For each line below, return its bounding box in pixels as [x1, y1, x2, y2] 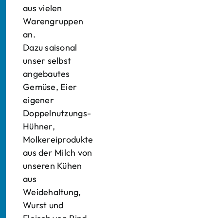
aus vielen [23, 2, 62, 14]
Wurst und [23, 200, 64, 211]
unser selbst [23, 55, 72, 66]
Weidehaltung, [23, 186, 81, 198]
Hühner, [23, 121, 55, 132]
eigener [23, 94, 54, 106]
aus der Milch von [23, 147, 92, 158]
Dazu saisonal [23, 42, 77, 53]
